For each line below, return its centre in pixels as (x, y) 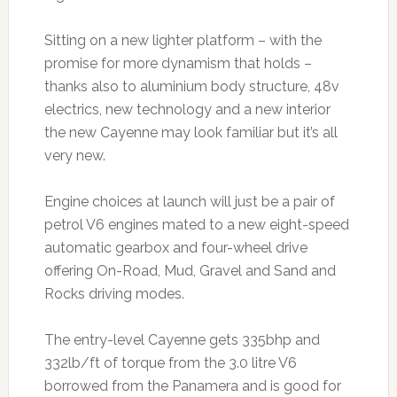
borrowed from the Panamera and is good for (192, 385)
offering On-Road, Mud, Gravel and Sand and (190, 270)
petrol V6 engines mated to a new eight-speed (196, 224)
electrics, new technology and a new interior (187, 109)
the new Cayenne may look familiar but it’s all (191, 132)
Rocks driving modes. (114, 293)
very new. (74, 155)
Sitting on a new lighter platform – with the (183, 40)
